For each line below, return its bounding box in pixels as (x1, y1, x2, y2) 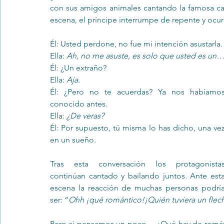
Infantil (152, 28, 173, 37)
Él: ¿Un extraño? (50, 63, 106, 72)
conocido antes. (50, 99, 107, 108)
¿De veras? (66, 111, 104, 120)
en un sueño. (50, 135, 96, 144)
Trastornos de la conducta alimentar (20, 28, 132, 37)
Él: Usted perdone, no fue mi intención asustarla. (50, 39, 222, 48)
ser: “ (50, 195, 68, 204)
